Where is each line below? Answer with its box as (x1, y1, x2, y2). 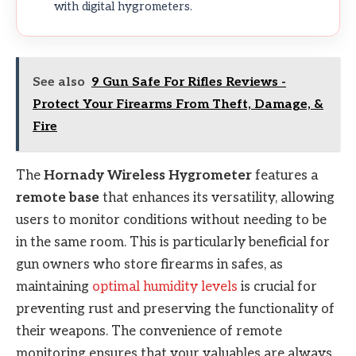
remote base (16, 189, 99, 206)
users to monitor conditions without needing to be (16, 211, 327, 228)
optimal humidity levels (92, 278, 238, 295)
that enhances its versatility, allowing (99, 189, 335, 206)
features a (252, 167, 318, 184)
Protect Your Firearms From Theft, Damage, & (33, 96, 323, 112)
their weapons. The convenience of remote (16, 323, 282, 339)
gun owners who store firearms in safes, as (16, 256, 283, 273)
